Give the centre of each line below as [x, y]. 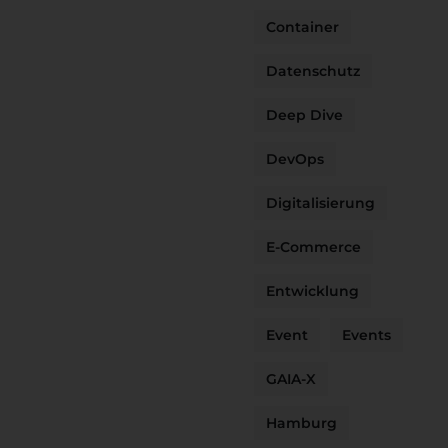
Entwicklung [312, 291]
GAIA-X [291, 379]
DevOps [295, 159]
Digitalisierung [320, 203]
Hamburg [301, 423]
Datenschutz [313, 71]
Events [366, 335]
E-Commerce [313, 247]
